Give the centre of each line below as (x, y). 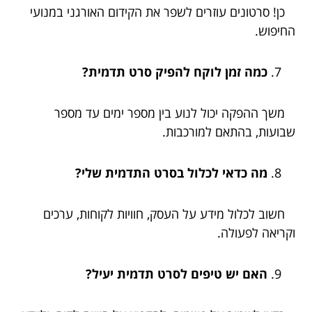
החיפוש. (275, 30)
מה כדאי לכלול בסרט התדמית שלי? (171, 172)
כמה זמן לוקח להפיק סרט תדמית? (175, 71)
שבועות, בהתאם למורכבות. (229, 131)
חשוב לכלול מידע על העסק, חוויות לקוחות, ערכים (169, 213)
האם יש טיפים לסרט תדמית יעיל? (177, 273)
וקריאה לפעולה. (256, 232)
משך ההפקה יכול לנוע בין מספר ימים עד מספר (175, 112)
